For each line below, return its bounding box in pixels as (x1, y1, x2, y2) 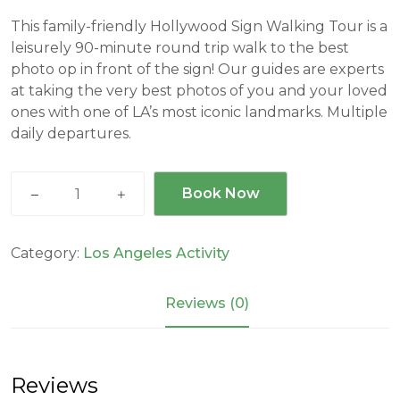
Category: (11, 245, 83, 262)
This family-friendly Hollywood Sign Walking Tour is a (11, 18, 387, 35)
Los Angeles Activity (83, 245, 229, 262)
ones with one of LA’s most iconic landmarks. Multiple (11, 104, 387, 121)
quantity (10, 258, 71, 275)
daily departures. (11, 125, 131, 142)
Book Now (181, 185, 260, 202)
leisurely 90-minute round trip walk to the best (11, 39, 349, 56)
